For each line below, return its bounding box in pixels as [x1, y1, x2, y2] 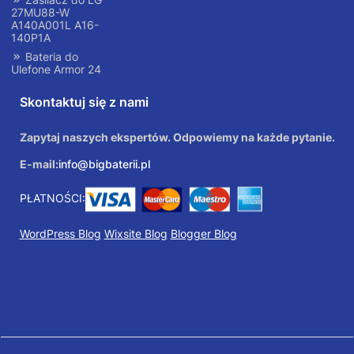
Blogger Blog [170, 227, 237, 241]
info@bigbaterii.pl [58, 157, 150, 171]
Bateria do [22, 50, 78, 64]
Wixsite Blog [104, 227, 168, 241]
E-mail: [19, 157, 58, 171]
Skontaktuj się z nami [19, 94, 149, 111]
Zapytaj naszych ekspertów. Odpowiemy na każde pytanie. [19, 130, 335, 145]
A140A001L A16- [11, 18, 99, 32]
